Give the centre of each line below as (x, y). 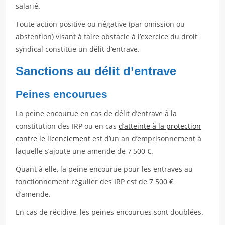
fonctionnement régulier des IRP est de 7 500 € (95, 182)
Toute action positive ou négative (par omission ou (100, 24)
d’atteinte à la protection (160, 126)
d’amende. (33, 194)
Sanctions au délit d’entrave (96, 71)
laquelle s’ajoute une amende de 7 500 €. (85, 151)
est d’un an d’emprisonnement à (147, 138)
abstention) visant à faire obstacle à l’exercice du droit (107, 36)
